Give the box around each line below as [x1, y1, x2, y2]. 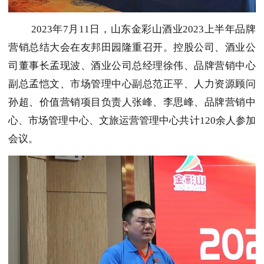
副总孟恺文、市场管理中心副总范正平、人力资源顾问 [8, 78, 256, 90]
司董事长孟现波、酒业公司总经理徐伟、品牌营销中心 [8, 60, 256, 72]
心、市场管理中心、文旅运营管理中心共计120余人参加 [8, 115, 256, 127]
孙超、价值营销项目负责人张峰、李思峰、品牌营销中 [8, 97, 256, 108]
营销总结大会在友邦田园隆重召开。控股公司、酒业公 [8, 42, 256, 54]
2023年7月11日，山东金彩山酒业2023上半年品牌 [31, 24, 256, 35]
